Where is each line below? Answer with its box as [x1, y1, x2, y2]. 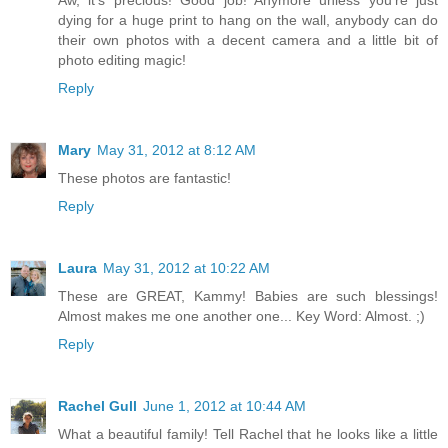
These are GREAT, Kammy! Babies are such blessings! [58, 287, 438, 304]
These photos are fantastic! [58, 169, 231, 186]
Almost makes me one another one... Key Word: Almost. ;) [58, 307, 425, 324]
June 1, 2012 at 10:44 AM [143, 397, 306, 414]
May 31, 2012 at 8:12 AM [97, 141, 256, 158]
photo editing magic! [58, 51, 186, 68]
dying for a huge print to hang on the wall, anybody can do [58, 11, 438, 28]
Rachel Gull [58, 397, 137, 414]
